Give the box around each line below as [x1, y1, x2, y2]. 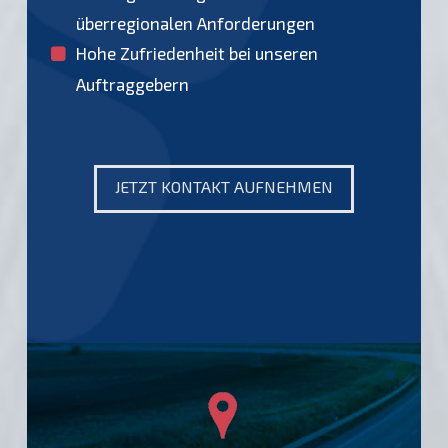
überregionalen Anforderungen [76, 13, 316, 34]
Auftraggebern [76, 74, 190, 95]
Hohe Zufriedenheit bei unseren [76, 43, 319, 64]
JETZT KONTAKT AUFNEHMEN [114, 176, 333, 196]
